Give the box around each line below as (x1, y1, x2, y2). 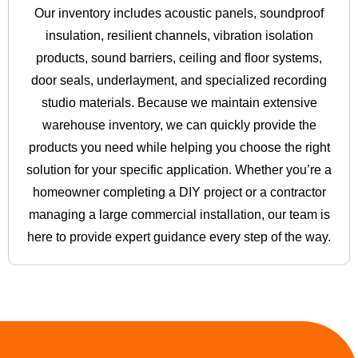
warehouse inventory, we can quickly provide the (42, 118, 316, 133)
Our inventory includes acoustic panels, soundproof (34, 6, 324, 21)
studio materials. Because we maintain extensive (41, 96, 317, 110)
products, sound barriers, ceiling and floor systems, (36, 51, 322, 66)
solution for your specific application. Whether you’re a (26, 163, 332, 177)
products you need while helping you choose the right (28, 141, 330, 155)
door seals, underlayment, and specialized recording (31, 74, 327, 88)
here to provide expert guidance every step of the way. (27, 230, 331, 245)
